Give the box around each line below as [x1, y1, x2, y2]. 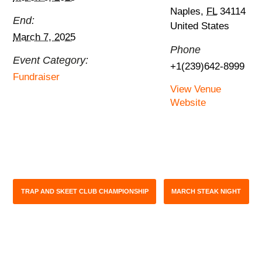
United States [170, 20, 230, 32]
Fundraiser [13, 71, 60, 83]
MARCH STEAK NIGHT [171, 188, 242, 195]
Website [170, 97, 206, 109]
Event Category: [13, 54, 89, 67]
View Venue [170, 84, 222, 95]
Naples [170, 6, 201, 18]
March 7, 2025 [13, 32, 76, 43]
